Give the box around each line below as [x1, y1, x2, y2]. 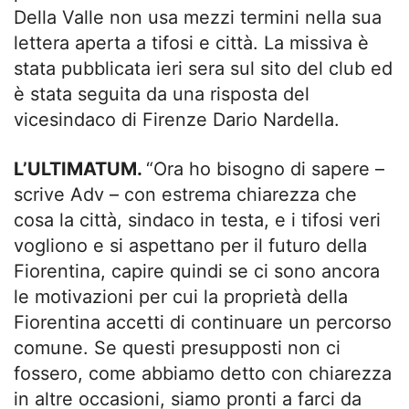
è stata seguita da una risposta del [14, 83, 309, 106]
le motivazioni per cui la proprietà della [14, 286, 348, 309]
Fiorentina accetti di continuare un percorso [14, 311, 392, 334]
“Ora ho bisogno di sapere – [146, 158, 384, 181]
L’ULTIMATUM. [14, 158, 146, 181]
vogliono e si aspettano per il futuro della [14, 235, 367, 257]
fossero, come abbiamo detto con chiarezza [14, 362, 392, 385]
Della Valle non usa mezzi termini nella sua [14, 6, 382, 29]
